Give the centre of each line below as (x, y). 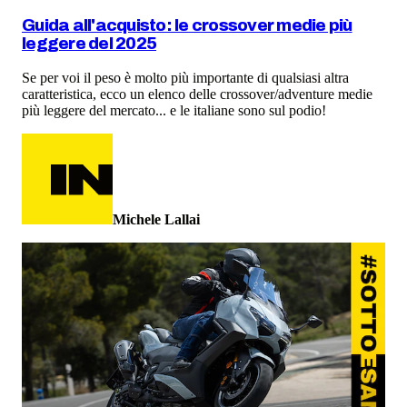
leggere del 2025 (89, 43)
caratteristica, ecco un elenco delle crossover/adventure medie (197, 94)
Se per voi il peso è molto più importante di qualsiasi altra (185, 77)
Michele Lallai (156, 219)
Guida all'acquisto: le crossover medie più (187, 25)
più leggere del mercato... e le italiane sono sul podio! (174, 110)
